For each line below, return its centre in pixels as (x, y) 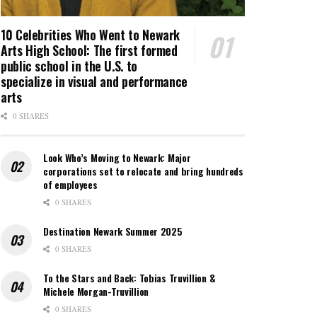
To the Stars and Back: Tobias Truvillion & (129, 277)
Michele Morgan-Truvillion (96, 291)
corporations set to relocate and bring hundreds (143, 171)
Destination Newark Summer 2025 (113, 231)
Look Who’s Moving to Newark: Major (117, 157)
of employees (70, 184)
